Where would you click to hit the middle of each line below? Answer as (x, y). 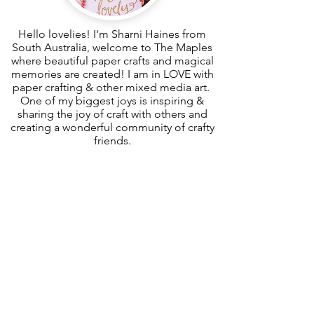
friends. (112, 140)
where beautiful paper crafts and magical (112, 60)
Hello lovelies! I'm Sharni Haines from (112, 34)
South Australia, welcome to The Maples (112, 47)
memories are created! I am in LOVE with (112, 74)
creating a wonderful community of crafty (112, 127)
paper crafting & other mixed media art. (112, 87)
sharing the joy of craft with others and (112, 114)
